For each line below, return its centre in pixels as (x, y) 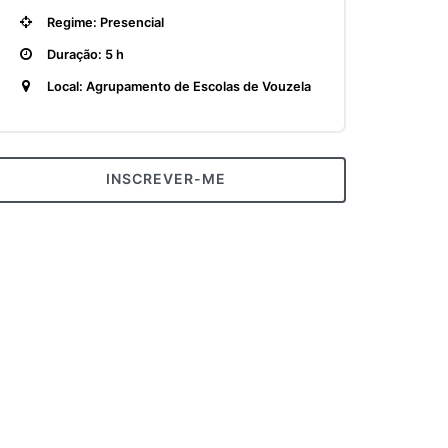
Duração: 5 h (84, 54)
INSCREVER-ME (166, 178)
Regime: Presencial (104, 22)
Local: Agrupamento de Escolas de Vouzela (177, 86)
